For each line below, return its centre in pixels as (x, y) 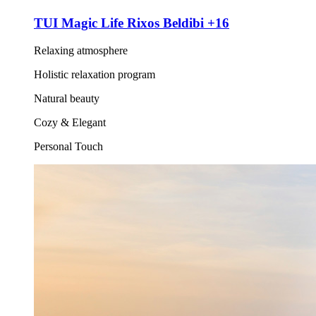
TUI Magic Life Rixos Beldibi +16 (132, 23)
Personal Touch (68, 146)
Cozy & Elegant (70, 122)
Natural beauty (67, 98)
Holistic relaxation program (95, 74)
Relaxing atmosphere (81, 50)
